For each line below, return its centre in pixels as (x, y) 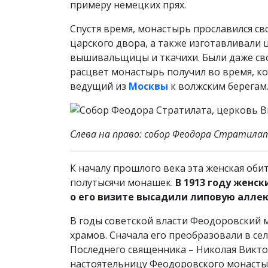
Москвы (148, 86)
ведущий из (99, 86)
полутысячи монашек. (123, 182)
